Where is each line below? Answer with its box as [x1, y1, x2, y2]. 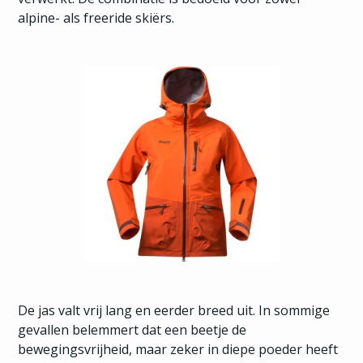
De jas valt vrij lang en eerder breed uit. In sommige [18, 301, 331, 319]
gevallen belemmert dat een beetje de [18, 321, 247, 339]
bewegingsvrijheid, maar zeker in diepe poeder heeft [18, 340, 339, 358]
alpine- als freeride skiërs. [18, 9, 175, 27]
